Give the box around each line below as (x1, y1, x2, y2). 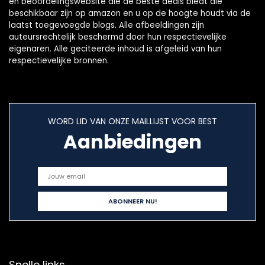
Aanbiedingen (63, 128, 202, 155)
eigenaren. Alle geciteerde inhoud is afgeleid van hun (9, 43, 222, 54)
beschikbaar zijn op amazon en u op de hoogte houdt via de (9, 8, 251, 19)
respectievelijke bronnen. (9, 55, 109, 66)
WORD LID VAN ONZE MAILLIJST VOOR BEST (48, 115, 217, 127)
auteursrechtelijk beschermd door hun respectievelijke (9, 31, 227, 43)
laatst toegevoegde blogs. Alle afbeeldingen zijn (9, 20, 204, 31)
